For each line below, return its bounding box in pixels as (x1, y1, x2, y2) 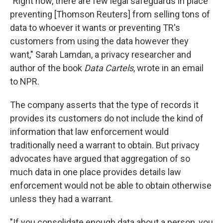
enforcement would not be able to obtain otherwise (10, 180, 212, 191)
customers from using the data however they (10, 36, 189, 47)
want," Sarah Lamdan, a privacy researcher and (10, 49, 191, 60)
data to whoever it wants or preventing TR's (10, 22, 180, 33)
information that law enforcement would (10, 126, 169, 137)
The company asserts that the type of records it (10, 100, 199, 111)
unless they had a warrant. (10, 194, 113, 205)
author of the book (10, 63, 84, 74)
